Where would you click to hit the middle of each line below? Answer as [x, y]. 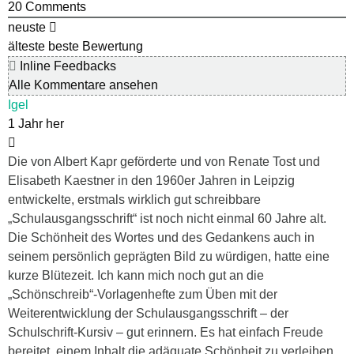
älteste [26, 46]
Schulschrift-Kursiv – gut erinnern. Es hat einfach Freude [166, 332]
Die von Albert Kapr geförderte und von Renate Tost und [164, 161]
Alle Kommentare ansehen [83, 85]
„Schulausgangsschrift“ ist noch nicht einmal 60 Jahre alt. [167, 218]
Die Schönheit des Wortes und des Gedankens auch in [161, 237]
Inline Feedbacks [66, 66]
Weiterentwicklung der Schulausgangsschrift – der [148, 313]
